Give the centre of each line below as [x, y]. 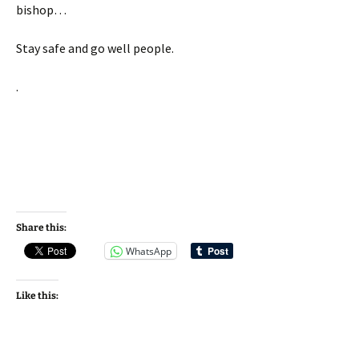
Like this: [37, 296]
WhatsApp [149, 251]
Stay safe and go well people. [95, 48]
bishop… [41, 10]
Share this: [41, 228]
